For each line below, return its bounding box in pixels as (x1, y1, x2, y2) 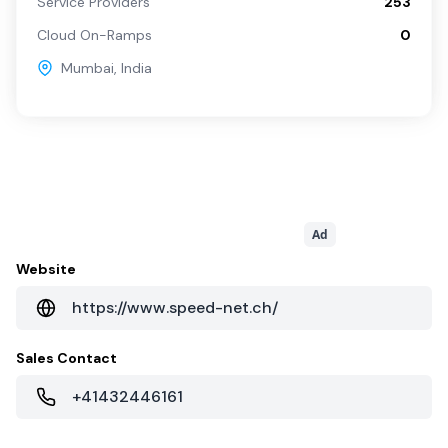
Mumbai (61, 59, 114, 77)
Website (16, 260, 76, 278)
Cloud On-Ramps (37, 26, 152, 44)
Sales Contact (16, 349, 117, 367)
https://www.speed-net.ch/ (72, 297, 278, 318)
